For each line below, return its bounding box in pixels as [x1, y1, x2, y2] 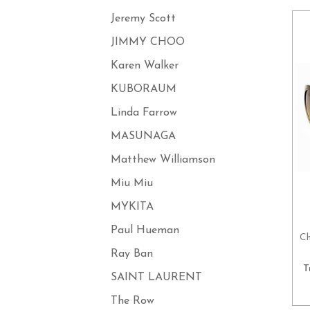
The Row [110, 295, 154, 307]
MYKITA [110, 201, 154, 212]
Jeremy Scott [110, 13, 176, 24]
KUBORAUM [110, 84, 176, 95]
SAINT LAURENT [110, 272, 202, 283]
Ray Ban [110, 248, 153, 259]
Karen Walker [110, 60, 179, 71]
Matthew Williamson [110, 154, 215, 165]
